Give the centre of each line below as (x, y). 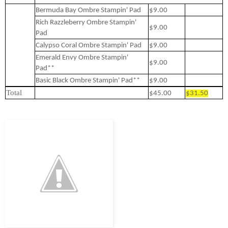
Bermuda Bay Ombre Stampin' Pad (88, 10)
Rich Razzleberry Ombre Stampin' (86, 22)
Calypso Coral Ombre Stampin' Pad (89, 45)
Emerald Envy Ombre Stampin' (82, 58)
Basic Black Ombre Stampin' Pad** (88, 80)
